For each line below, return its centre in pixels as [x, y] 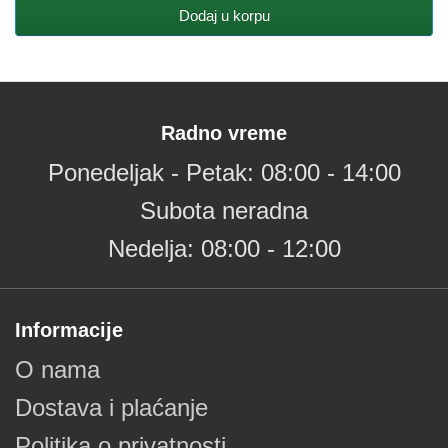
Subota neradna [224, 210]
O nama [57, 369]
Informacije [69, 330]
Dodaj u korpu [224, 15]
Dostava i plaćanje [111, 407]
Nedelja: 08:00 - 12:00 [224, 248]
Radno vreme [224, 133]
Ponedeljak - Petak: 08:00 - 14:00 [224, 172]
